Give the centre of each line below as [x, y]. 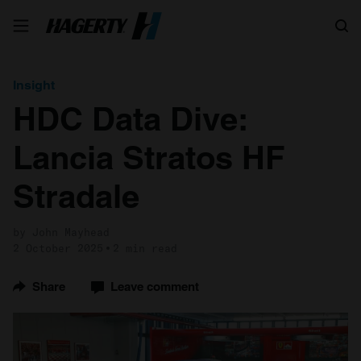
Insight [34, 85]
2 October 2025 [58, 248]
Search [287, 19]
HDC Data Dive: [130, 119]
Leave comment [155, 286]
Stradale [76, 196]
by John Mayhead [61, 232]
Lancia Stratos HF [149, 158]
